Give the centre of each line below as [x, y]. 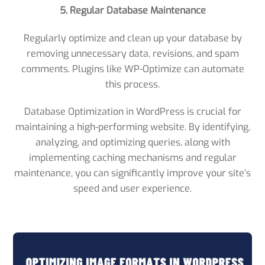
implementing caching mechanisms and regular [132, 158]
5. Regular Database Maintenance [132, 10]
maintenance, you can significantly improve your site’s [132, 173]
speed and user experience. [132, 189]
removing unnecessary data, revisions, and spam [132, 53]
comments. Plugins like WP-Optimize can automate [132, 69]
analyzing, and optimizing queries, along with [132, 143]
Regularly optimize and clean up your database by [132, 38]
